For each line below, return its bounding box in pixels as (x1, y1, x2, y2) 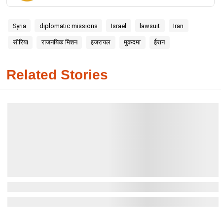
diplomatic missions (39, 22, 98, 30)
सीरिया (12, 38, 28, 46)
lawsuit (140, 22, 160, 30)
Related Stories (6, 67, 108, 83)
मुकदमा (124, 38, 141, 46)
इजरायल (90, 38, 110, 46)
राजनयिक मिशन (41, 38, 77, 46)
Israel (110, 22, 126, 30)
